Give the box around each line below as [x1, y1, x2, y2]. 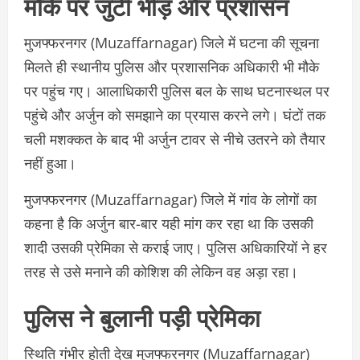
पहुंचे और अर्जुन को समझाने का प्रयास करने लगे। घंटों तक [24, 105, 325, 125]
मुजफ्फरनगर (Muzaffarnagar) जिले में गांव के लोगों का [24, 190, 317, 210]
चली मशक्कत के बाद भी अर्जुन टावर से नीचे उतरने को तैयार [24, 129, 325, 149]
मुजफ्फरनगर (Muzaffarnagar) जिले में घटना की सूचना [24, 33, 319, 53]
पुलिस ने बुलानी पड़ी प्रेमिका [24, 298, 260, 335]
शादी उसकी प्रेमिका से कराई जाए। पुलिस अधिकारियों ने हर [24, 238, 327, 258]
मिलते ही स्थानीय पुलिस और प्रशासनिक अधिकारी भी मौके [24, 57, 319, 77]
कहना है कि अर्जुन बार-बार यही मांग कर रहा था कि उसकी [24, 214, 313, 234]
